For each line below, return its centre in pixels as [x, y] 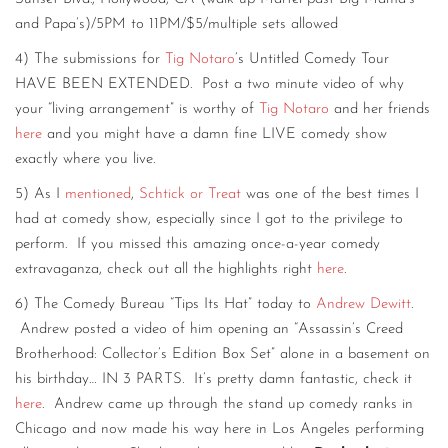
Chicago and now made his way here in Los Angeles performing [219, 430]
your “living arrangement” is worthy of [137, 110]
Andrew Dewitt [363, 305]
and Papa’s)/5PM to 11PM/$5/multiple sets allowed [176, 25]
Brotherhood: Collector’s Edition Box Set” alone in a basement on [222, 355]
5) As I [40, 195]
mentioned [98, 195]
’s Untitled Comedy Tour [312, 60]
